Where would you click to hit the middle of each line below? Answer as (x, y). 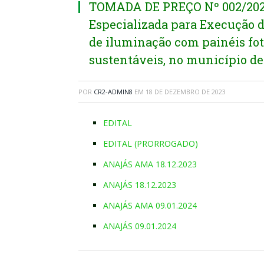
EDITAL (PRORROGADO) (151, 143)
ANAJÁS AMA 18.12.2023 (150, 164)
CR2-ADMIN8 (113, 92)
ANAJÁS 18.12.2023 (140, 185)
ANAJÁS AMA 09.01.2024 (150, 205)
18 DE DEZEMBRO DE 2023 (186, 92)
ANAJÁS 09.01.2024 (140, 226)
